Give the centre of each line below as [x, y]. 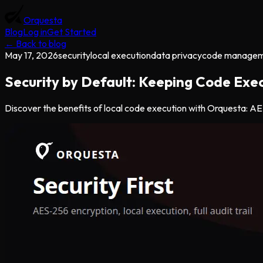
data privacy [176, 55]
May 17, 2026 [31, 55]
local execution [121, 55]
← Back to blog [36, 43]
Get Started [72, 32]
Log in [35, 32]
